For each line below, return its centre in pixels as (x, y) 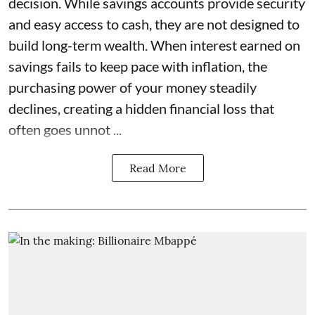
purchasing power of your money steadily (133, 88)
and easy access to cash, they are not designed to (154, 24)
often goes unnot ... (65, 130)
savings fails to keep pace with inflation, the (138, 66)
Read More (157, 168)
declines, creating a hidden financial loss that (141, 109)
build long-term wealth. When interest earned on (154, 45)
